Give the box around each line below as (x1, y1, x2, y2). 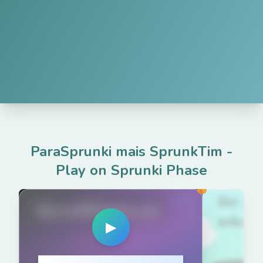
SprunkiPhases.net (35, 201, 160, 220)
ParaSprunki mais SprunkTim (31, 142, 222, 161)
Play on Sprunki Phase (56, 161, 207, 180)
